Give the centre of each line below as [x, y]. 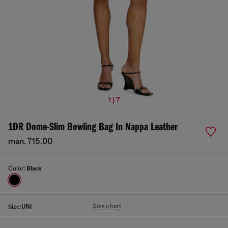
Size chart [107, 206]
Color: [17, 168]
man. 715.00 [30, 141]
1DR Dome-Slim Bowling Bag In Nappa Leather [93, 127]
